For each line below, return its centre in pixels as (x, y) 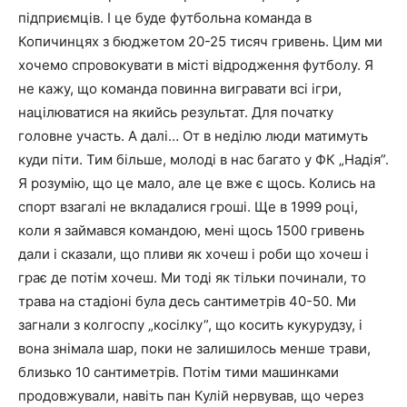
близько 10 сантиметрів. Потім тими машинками (179, 372)
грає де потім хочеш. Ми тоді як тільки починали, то (192, 277)
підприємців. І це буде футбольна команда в (165, 17)
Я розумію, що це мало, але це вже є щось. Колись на (197, 183)
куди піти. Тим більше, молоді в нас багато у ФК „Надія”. (203, 159)
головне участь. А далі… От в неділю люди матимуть (193, 135)
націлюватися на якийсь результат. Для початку (176, 112)
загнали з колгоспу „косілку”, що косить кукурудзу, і (190, 324)
